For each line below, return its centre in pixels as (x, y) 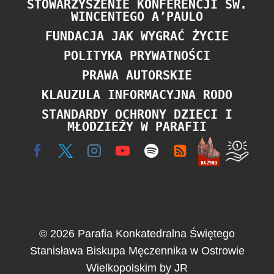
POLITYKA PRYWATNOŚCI (137, 56)
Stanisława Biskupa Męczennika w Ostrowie (137, 251)
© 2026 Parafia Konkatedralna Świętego (137, 234)
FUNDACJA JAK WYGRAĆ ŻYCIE (137, 36)
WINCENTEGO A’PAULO (137, 17)
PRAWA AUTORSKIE (137, 76)
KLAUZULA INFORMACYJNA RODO (137, 95)
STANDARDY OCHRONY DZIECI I (137, 115)
